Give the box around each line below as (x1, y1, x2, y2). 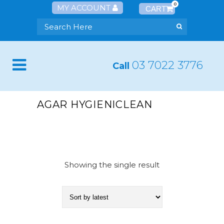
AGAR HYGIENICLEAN (37, 98, 152, 110)
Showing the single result (64, 160, 159, 169)
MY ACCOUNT (57, 3, 112, 12)
